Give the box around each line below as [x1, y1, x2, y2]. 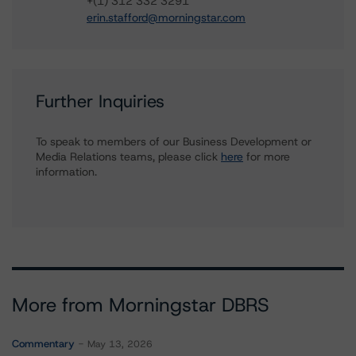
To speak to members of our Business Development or [36, 134, 311, 149]
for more [243, 149, 290, 164]
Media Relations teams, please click [36, 149, 221, 164]
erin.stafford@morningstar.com [87, 10, 246, 25]
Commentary [12, 337, 75, 350]
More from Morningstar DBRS [12, 292, 269, 318]
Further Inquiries [36, 90, 164, 113]
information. [36, 164, 97, 179]
